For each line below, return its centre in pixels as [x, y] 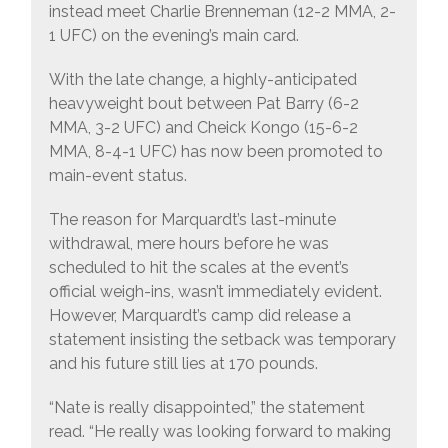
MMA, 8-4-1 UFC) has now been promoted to [215, 152]
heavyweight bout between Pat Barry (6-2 [203, 104]
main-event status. [117, 176]
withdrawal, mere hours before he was [188, 244]
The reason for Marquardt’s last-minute [192, 220]
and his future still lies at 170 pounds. [183, 364]
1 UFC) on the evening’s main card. [173, 36]
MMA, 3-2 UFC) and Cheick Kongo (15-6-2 [203, 128]
